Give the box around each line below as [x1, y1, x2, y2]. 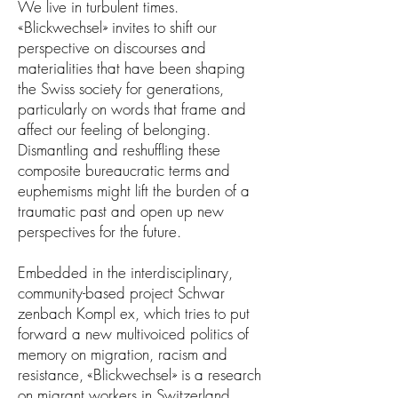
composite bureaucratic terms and [18, 160, 230, 180]
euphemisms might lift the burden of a [18, 180, 250, 201]
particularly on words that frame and [18, 99, 246, 119]
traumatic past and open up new [18, 201, 224, 221]
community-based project [18, 283, 178, 303]
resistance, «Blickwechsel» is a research [18, 364, 261, 385]
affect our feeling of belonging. [18, 119, 211, 139]
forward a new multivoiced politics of [18, 323, 249, 344]
